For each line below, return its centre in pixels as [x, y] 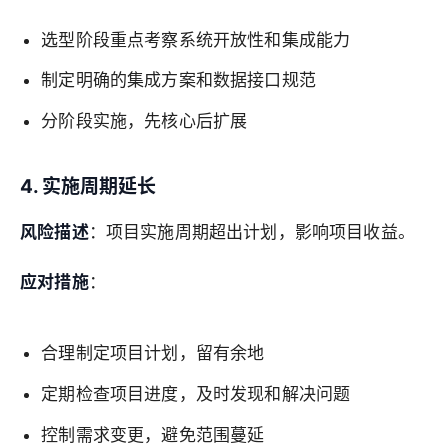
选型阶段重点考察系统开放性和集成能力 [196, 40]
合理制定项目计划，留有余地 [153, 352]
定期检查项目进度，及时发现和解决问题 [196, 394]
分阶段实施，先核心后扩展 [144, 120]
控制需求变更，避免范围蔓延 [153, 435]
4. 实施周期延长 [88, 186]
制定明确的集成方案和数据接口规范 [178, 80]
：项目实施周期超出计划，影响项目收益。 [251, 232]
